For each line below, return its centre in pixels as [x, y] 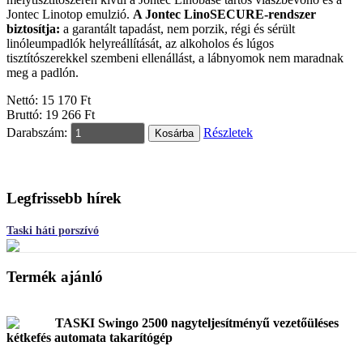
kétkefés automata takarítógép [90, 337]
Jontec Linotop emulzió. [70, 14]
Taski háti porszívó [53, 231]
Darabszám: [37, 132]
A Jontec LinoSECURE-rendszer [224, 14]
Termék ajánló [55, 277]
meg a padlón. [43, 72]
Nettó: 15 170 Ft [49, 100]
